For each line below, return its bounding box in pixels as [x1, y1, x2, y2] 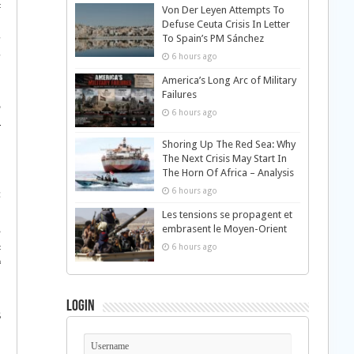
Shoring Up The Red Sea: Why [161, 138, 296, 151]
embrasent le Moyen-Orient [161, 223, 287, 235]
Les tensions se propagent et [161, 209, 292, 221]
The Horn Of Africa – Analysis [161, 167, 294, 179]
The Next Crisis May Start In [161, 153, 287, 165]
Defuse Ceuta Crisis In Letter [161, 18, 290, 30]
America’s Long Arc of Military [161, 74, 296, 86]
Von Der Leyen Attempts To [161, 4, 284, 16]
